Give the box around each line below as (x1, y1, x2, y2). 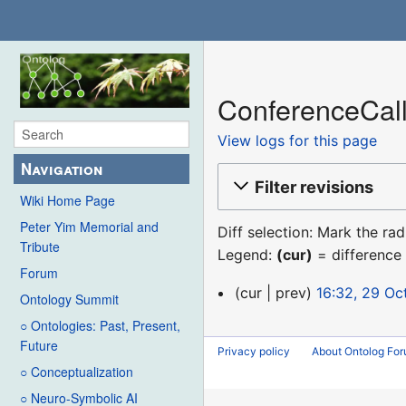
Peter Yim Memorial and (20, 217, 159, 237)
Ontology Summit (20, 290, 119, 309)
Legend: (217, 245, 277, 264)
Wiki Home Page (20, 191, 115, 210)
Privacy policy (217, 344, 291, 359)
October (217, 303, 282, 330)
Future (20, 336, 58, 355)
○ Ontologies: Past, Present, (20, 316, 180, 335)
